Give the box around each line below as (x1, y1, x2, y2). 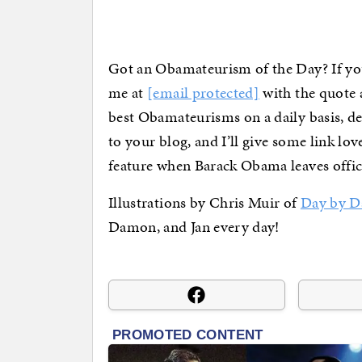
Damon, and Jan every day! (108, 216, 280, 238)
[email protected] (147, 82, 260, 104)
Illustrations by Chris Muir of (108, 192, 301, 214)
